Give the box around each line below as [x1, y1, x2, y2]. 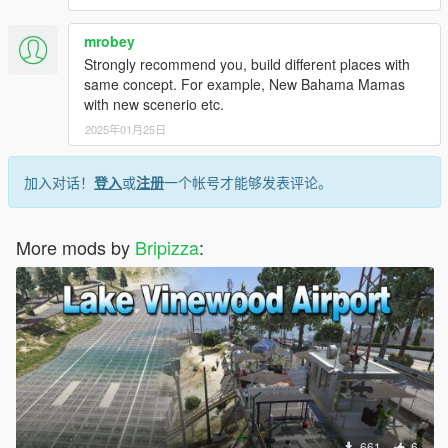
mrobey [84, 31, 135, 52]
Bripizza [135, 234, 199, 261]
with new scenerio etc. [84, 94, 224, 115]
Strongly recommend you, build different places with [84, 54, 410, 75]
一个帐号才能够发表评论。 [164, 172, 332, 193]
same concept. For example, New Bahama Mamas [84, 74, 405, 95]
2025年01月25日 [85, 121, 166, 138]
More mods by [16, 234, 135, 261]
